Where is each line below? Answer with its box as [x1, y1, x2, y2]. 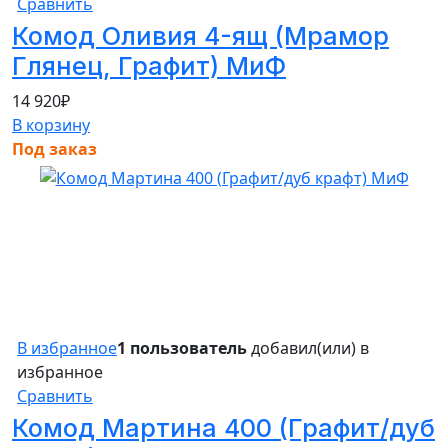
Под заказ [12, 137, 97, 160]
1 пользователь [117, 336, 247, 359]
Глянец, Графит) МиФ [12, 50, 286, 81]
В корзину [12, 113, 90, 136]
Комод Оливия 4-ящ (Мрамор [12, 20, 389, 51]
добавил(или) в [247, 336, 369, 359]
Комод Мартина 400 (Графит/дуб [12, 412, 435, 443]
